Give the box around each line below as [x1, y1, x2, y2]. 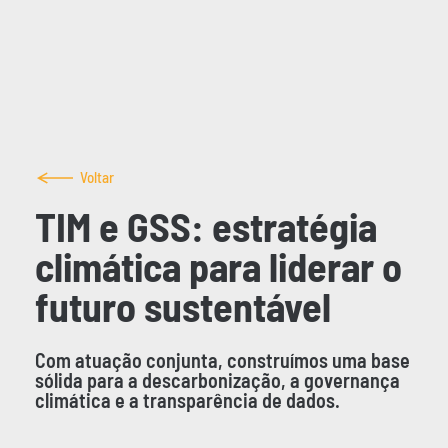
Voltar [80, 168, 114, 187]
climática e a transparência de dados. [34, 387, 340, 412]
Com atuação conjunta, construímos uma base [34, 347, 410, 372]
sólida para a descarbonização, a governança [34, 367, 400, 392]
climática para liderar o [34, 241, 402, 290]
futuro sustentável [34, 281, 331, 330]
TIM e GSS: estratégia [34, 201, 377, 250]
